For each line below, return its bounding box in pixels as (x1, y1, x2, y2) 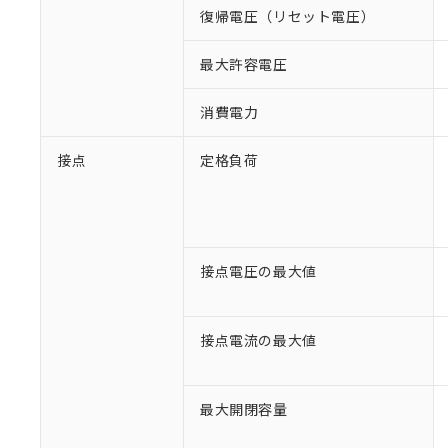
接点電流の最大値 (200, 330, 317, 350)
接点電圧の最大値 (200, 261, 317, 281)
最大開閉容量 (200, 399, 288, 419)
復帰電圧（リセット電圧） (200, 6, 376, 26)
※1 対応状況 (322, 409, 421, 433)
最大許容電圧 (200, 54, 288, 74)
